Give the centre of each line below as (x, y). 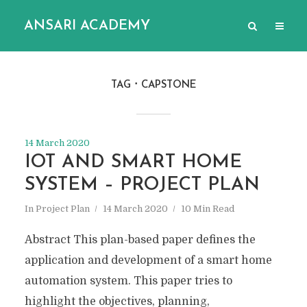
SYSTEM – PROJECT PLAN (142, 185)
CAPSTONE (169, 85)
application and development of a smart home (148, 260)
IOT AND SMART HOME (133, 163)
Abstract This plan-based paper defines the (140, 240)
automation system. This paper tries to (128, 281)
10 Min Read (207, 209)
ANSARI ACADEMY (87, 26)
